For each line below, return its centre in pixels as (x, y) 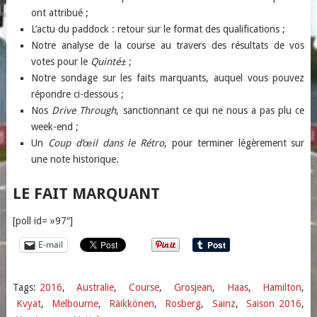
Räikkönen (132, 303)
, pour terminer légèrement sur (235, 143)
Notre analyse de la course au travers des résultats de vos (168, 45)
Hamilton (282, 287)
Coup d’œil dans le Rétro (106, 143)
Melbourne (75, 303)
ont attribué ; (60, 13)
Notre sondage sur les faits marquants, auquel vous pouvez (168, 78)
